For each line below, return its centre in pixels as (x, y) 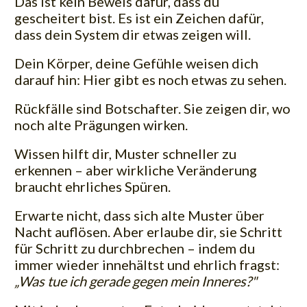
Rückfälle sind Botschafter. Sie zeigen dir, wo (152, 109)
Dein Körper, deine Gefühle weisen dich (136, 63)
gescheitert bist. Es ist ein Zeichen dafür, (139, 18)
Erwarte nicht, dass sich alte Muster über (139, 216)
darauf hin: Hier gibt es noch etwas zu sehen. (150, 80)
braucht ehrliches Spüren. (93, 187)
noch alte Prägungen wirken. (101, 125)
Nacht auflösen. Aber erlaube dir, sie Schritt (148, 232)
